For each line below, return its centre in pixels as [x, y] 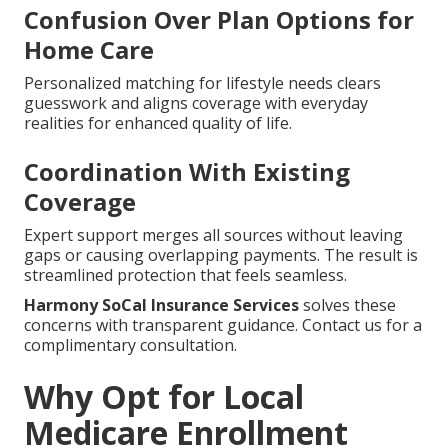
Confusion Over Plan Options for [219, 19]
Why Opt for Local [164, 396]
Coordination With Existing [187, 171]
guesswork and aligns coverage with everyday [196, 102]
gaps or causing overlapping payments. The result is [221, 254]
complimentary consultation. [130, 344]
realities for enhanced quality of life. [158, 122]
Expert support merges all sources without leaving [213, 234]
